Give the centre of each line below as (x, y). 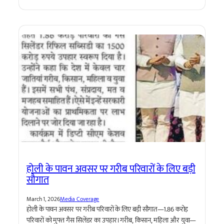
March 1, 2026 (43, 199)
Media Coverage (79, 199)
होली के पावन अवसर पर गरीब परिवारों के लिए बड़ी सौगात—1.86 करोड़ (107, 209)
